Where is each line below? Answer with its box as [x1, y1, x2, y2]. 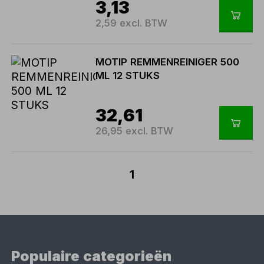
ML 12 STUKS [95, 70, 160, 82]
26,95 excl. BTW [95, 125, 174, 137]
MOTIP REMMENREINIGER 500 [95, 56, 240, 68]
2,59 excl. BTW [95, 17, 168, 29]
